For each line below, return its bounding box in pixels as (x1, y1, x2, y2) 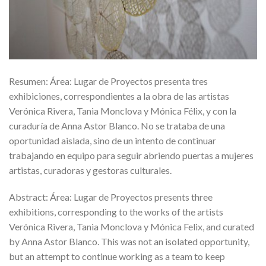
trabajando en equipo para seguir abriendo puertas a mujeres (9, 149, 254, 161)
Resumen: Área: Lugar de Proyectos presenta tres (9, 75, 208, 87)
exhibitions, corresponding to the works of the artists (9, 206, 223, 218)
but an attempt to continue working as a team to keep (9, 251, 225, 262)
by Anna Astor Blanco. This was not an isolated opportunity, (9, 236, 249, 248)
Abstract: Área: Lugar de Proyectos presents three (9, 191, 213, 203)
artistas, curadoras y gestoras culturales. (9, 164, 172, 176)
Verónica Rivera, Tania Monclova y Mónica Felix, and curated (9, 221, 254, 233)
